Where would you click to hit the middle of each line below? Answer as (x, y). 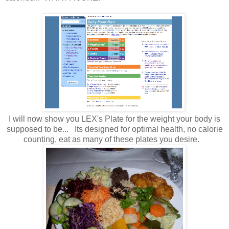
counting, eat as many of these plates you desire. (114, 140)
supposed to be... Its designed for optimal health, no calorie (114, 129)
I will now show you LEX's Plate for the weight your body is (114, 119)
